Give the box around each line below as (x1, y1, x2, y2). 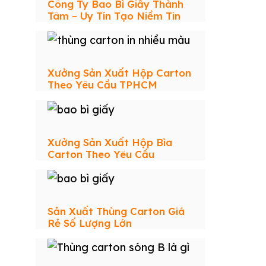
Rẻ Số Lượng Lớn (47, 216, 132, 229)
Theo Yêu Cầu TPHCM (47, 78, 157, 91)
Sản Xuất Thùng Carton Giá (47, 204, 185, 217)
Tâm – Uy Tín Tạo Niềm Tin (47, 9, 180, 22)
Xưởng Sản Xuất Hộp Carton (47, 66, 191, 80)
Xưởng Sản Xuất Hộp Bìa (47, 135, 172, 148)
